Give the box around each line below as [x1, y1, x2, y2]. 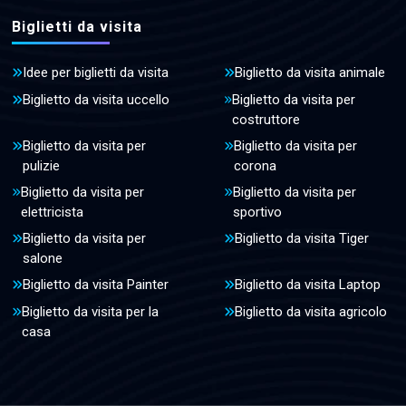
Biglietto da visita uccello [23, 91, 169, 108]
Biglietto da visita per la [22, 303, 159, 320]
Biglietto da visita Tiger [234, 229, 369, 246]
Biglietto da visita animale [234, 63, 385, 81]
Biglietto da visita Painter [23, 275, 169, 293]
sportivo [233, 203, 283, 220]
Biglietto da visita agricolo [234, 303, 387, 320]
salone [22, 249, 63, 266]
